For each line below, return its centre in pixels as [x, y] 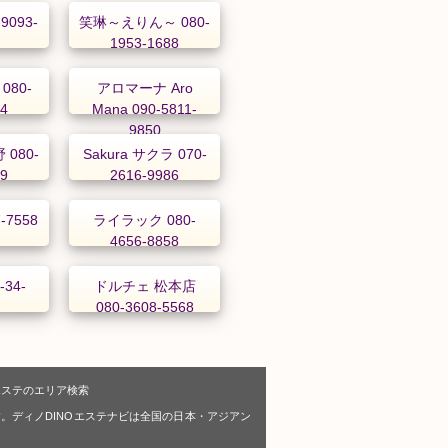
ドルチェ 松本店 [144, 285]
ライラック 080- [145, 219]
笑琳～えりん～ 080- [145, 21]
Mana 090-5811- [145, 108]
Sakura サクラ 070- [144, 153]
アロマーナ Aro [144, 87]
